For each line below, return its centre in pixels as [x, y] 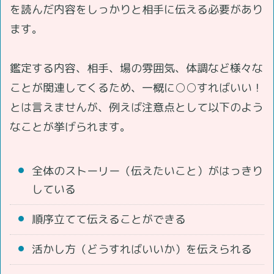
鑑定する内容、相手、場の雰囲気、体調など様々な [136, 68]
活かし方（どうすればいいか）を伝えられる [142, 249]
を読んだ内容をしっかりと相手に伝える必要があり [136, 9]
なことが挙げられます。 [70, 127]
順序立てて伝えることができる [109, 219]
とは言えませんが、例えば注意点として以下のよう [136, 107]
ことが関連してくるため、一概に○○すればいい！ [136, 87]
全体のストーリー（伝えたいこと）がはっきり [147, 171]
